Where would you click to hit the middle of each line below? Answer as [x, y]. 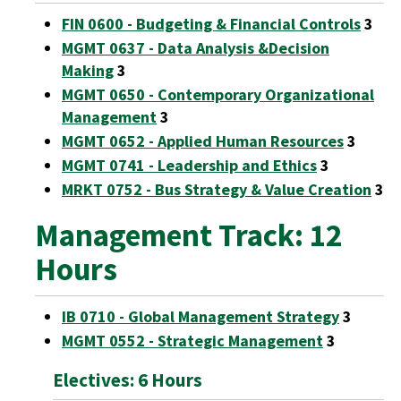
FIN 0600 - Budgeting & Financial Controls [211, 24]
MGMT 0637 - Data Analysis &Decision [196, 48]
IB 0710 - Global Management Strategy [200, 316]
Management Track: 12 [188, 235]
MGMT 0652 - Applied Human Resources [203, 141]
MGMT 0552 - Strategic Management [192, 341]
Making [88, 70]
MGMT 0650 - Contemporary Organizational [218, 94]
